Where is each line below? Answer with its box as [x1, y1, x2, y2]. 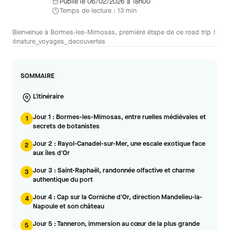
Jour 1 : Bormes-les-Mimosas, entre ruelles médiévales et [33, 112, 206, 121]
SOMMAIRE [21, 71, 54, 80]
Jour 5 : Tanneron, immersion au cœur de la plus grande [33, 219, 200, 228]
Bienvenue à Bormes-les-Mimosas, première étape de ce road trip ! [12, 28, 216, 36]
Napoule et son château [33, 202, 104, 210]
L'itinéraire [33, 92, 64, 101]
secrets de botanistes [33, 122, 100, 130]
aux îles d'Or [33, 148, 70, 157]
